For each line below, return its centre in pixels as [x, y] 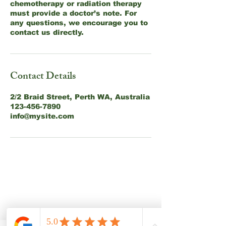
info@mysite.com [42, 116]
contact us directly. [47, 32]
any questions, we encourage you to [79, 23]
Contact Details [43, 77]
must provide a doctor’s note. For [73, 13]
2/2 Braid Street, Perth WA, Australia [80, 97]
